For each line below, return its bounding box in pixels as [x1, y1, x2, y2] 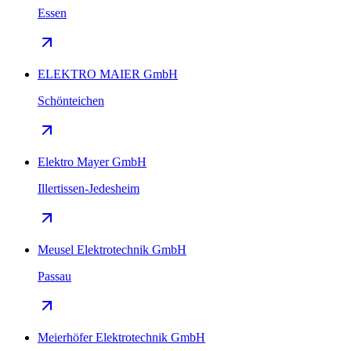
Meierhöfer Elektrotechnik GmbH [38, 330, 205, 344]
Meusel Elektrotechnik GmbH [38, 242, 186, 256]
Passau [38, 269, 71, 283]
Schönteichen [38, 93, 104, 107]
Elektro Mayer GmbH [38, 154, 147, 168]
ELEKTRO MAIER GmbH [38, 67, 178, 81]
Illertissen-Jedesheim [38, 181, 139, 195]
